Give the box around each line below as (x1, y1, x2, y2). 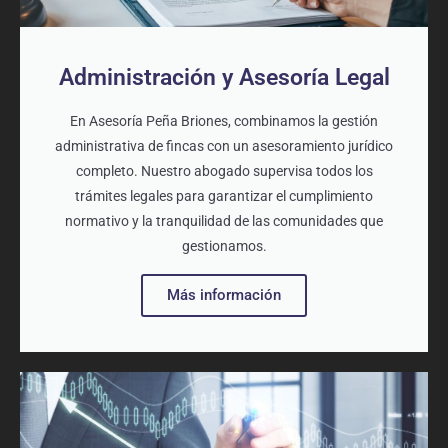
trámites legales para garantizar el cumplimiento (75, 188, 373, 205)
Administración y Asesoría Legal (58, 64, 390, 92)
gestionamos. (181, 238, 267, 255)
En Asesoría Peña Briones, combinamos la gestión (70, 113, 378, 130)
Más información (167, 286, 281, 305)
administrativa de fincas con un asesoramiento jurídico (55, 138, 393, 155)
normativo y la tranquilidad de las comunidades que (65, 213, 383, 230)
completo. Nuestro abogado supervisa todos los (75, 163, 373, 180)
